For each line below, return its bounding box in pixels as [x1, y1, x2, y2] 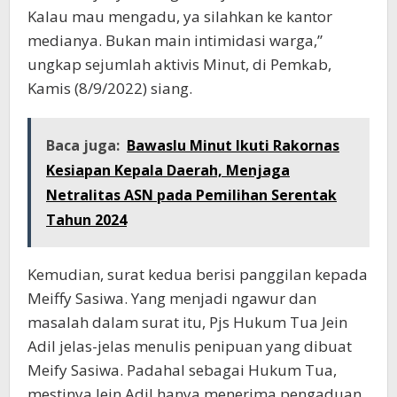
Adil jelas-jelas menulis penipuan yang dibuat [27, 336, 352, 356]
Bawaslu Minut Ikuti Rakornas [127, 136, 339, 155]
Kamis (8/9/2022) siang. [27, 78, 192, 98]
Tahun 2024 [46, 210, 127, 230]
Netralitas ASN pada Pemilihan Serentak [46, 185, 337, 205]
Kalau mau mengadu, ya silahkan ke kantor [27, 6, 332, 27]
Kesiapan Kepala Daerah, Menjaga [46, 160, 290, 180]
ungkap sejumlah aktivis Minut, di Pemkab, [27, 54, 331, 74]
